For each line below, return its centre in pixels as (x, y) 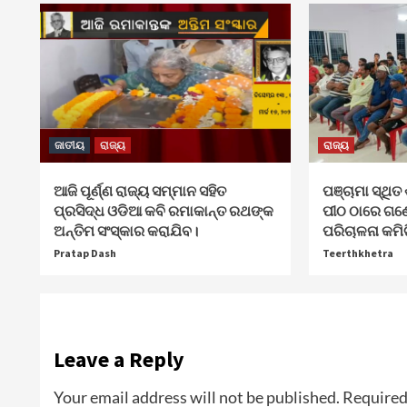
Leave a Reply (119, 359)
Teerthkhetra (358, 253)
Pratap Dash (84, 253)
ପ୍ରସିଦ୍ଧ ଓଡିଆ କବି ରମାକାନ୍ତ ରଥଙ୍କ (163, 211)
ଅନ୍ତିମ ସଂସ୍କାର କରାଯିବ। (125, 231)
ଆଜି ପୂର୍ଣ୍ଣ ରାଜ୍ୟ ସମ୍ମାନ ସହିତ (139, 191)
